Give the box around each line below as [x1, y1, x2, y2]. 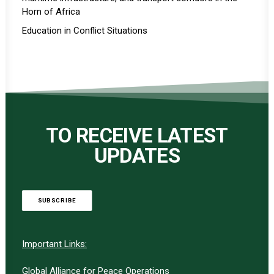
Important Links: [22, 239, 87, 250]
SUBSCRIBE [37, 197, 76, 204]
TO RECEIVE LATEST [46, 124, 228, 147]
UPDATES [94, 144, 180, 168]
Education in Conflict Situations [22, 25, 147, 36]
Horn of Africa [22, 6, 80, 17]
